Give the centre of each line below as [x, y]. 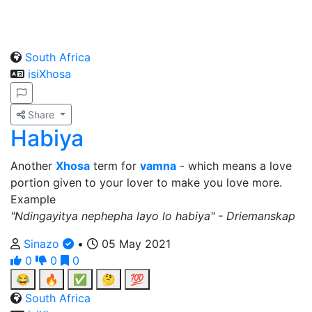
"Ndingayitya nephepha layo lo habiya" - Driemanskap [153, 216]
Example [33, 199]
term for [115, 166]
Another [33, 166]
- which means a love [234, 166]
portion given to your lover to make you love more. [146, 182]
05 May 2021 [134, 244]
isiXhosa [49, 74]
